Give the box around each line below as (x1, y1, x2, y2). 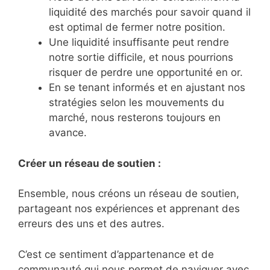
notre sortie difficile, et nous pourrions (49, 51, 233, 64)
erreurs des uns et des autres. (18, 218, 165, 230)
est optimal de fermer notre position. (49, 21, 225, 34)
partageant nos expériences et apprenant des (18, 202, 240, 215)
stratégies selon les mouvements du (49, 96, 224, 109)
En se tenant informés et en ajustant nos (49, 81, 245, 94)
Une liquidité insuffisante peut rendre (49, 36, 229, 49)
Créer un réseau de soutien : (18, 157, 161, 169)
